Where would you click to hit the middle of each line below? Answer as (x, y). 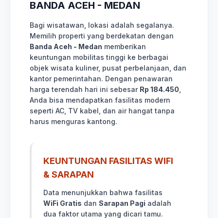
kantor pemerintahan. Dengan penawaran (101, 78)
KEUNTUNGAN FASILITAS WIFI (108, 161)
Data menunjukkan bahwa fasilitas (103, 192)
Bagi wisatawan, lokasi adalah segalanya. (102, 25)
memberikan (124, 46)
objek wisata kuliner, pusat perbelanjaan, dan (108, 68)
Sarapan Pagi (122, 203)
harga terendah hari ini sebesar (85, 89)
